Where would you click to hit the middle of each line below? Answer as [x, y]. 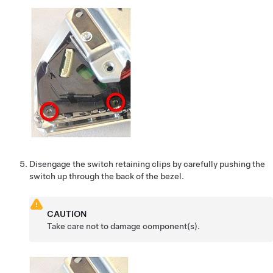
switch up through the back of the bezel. [107, 176]
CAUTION [67, 214]
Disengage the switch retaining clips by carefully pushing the [147, 164]
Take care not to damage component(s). [124, 226]
